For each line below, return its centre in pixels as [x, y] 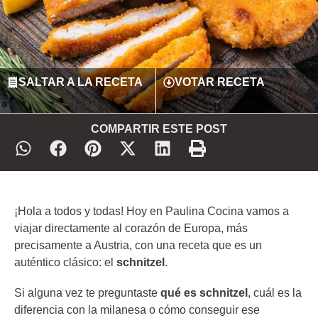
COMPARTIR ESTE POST [159, 129]
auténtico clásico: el [65, 262]
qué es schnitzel [204, 293]
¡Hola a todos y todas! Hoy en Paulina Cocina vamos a [152, 211]
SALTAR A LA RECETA [81, 82]
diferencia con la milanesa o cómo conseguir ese [137, 310]
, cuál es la [275, 293]
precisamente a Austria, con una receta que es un [138, 245]
